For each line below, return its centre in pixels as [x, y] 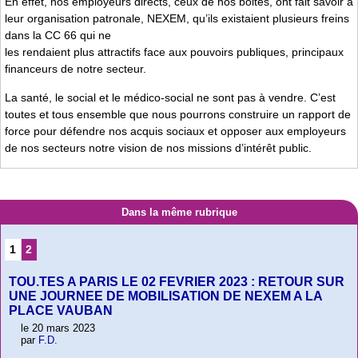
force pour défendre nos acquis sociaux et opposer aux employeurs [175, 131]
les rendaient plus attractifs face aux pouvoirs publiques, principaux [174, 52]
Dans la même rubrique [179, 212]
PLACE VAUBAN [61, 311]
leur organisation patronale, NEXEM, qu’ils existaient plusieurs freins [177, 19]
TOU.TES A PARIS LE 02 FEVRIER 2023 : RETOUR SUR [177, 282]
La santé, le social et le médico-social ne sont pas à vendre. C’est [170, 97]
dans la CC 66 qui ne [58, 36]
